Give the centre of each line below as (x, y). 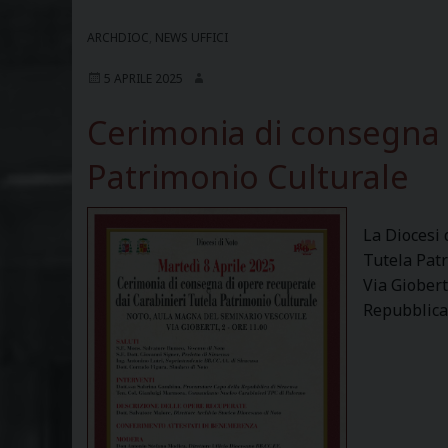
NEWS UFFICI (191, 37)
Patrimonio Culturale (248, 176)
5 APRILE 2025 (143, 78)
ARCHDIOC (118, 37)
